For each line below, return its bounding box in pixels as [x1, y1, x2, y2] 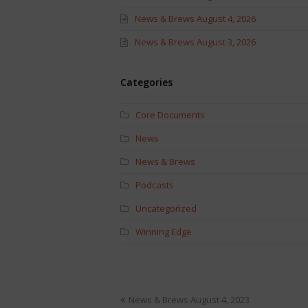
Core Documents [135, 108, 205, 121]
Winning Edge [135, 225, 192, 238]
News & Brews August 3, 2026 [134, 35, 256, 48]
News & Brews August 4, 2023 [128, 293, 250, 306]
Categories [120, 75, 173, 89]
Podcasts [135, 178, 174, 191]
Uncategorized [135, 201, 197, 214]
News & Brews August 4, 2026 [134, 12, 256, 25]
